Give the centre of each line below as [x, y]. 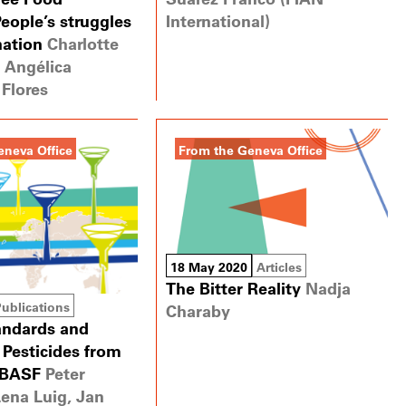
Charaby [198, 310]
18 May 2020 [209, 266]
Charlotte [83, 43]
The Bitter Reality [234, 288]
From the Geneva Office [251, 150]
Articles [280, 266]
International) [218, 21]
